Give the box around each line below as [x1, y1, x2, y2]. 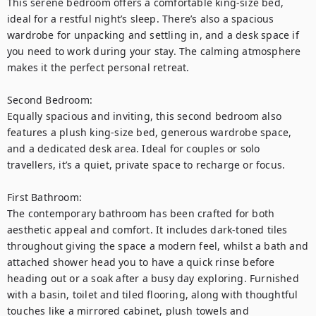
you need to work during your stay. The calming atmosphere [7, 44, 301, 58]
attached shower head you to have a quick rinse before [7, 255, 275, 269]
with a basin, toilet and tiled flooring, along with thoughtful [7, 288, 298, 301]
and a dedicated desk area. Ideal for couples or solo [7, 142, 260, 155]
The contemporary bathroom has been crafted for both [7, 207, 275, 220]
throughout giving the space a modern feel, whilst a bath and [7, 239, 309, 253]
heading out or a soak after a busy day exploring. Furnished [7, 272, 299, 285]
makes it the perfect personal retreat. [7, 61, 190, 74]
